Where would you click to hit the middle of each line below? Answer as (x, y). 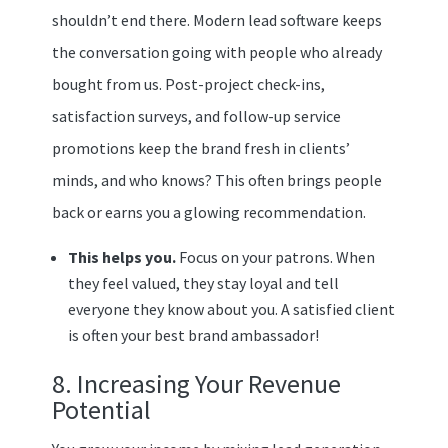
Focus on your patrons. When (276, 256)
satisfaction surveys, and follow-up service (196, 115)
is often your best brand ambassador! (193, 334)
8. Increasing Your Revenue (196, 383)
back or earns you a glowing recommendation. (208, 211)
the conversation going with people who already (216, 51)
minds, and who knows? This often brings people (216, 179)
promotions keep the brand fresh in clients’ (200, 147)
